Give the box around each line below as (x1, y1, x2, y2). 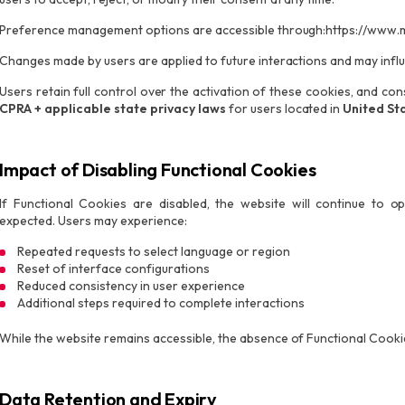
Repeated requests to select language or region (17, 243, 290, 259)
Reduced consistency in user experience (17, 278, 245, 294)
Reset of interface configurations (17, 260, 210, 277)
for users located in (225, 100, 344, 117)
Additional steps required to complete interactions (17, 295, 305, 311)
